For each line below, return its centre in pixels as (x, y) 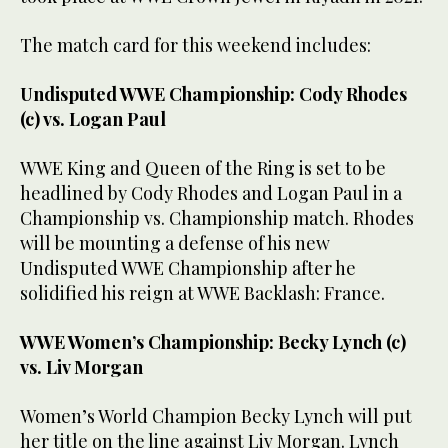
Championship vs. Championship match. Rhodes (217, 218)
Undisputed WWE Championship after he (188, 268)
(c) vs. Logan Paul (93, 119)
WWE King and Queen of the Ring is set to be (203, 168)
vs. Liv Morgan (81, 367)
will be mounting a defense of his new (175, 243)
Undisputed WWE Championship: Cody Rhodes (213, 94)
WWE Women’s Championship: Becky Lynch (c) (213, 342)
